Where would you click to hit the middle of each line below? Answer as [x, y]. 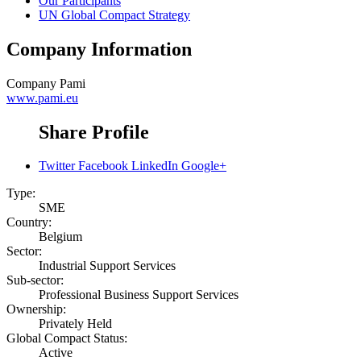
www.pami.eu [42, 98]
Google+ [204, 166]
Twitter [57, 166]
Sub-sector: [35, 280]
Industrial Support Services [107, 266]
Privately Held [75, 324]
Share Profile [94, 132]
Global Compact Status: [67, 338]
